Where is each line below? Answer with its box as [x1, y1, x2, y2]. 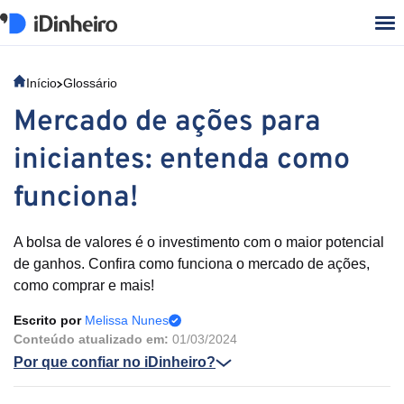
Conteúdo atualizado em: [14, 332, 169, 346]
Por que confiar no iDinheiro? [14, 354, 216, 370]
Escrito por [14, 313, 85, 327]
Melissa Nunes [85, 313, 169, 327]
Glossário [63, 76, 117, 90]
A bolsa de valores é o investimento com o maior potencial [14, 234, 384, 250]
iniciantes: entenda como [14, 142, 350, 179]
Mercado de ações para [14, 105, 321, 141]
